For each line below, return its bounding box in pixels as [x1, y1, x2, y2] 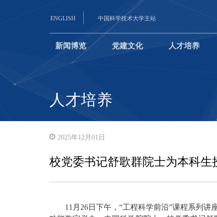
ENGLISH [50, 15, 76, 22]
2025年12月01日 [58, 134, 105, 141]
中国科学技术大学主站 [98, 15, 156, 22]
